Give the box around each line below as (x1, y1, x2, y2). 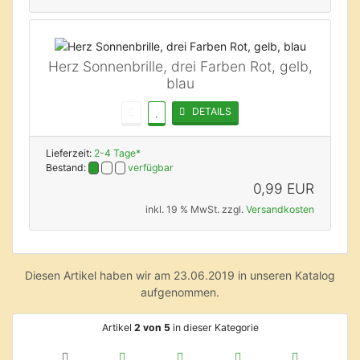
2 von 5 (133, 321, 170, 333)
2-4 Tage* (94, 146, 141, 159)
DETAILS (185, 105, 231, 118)
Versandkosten (246, 202, 314, 215)
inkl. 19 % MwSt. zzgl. (145, 202, 246, 215)
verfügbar (128, 161, 174, 174)
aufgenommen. (141, 284, 219, 299)
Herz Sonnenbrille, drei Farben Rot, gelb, (47, 57, 313, 75)
